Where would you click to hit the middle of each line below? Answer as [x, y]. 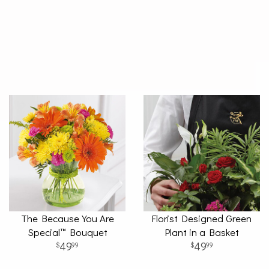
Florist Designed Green [202, 218]
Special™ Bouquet [67, 232]
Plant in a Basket [202, 232]
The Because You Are [67, 218]
